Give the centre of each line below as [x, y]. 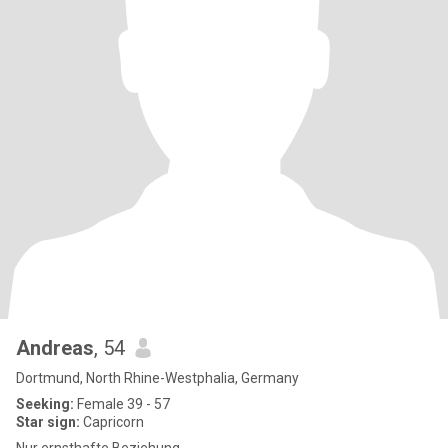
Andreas [55, 348]
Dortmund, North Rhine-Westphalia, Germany [157, 378]
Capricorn [112, 422]
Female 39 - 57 [122, 404]
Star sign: [48, 422]
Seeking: [45, 404]
